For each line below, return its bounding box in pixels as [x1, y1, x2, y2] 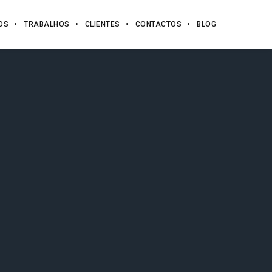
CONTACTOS [135, 20, 182, 29]
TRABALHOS [24, 20, 70, 29]
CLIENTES [84, 20, 120, 29]
